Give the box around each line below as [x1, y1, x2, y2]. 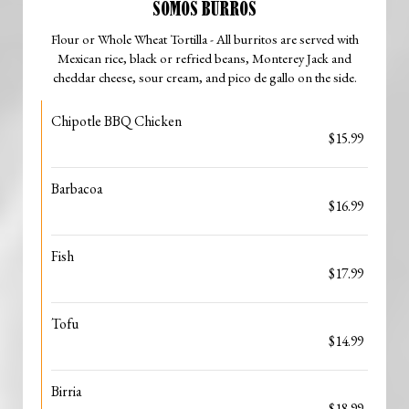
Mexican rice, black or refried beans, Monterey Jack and [58, 49, 351, 67]
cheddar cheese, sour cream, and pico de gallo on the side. [52, 68, 357, 86]
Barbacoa [51, 179, 102, 198]
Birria [51, 382, 81, 401]
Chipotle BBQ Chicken [51, 111, 182, 131]
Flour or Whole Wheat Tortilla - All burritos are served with [50, 30, 359, 47]
